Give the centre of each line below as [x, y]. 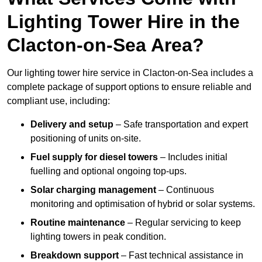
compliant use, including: [58, 101]
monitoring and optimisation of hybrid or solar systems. [143, 204]
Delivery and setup [72, 125]
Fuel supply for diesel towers [94, 157]
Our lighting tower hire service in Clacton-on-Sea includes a [130, 73]
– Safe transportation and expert [181, 125]
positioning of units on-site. [86, 139]
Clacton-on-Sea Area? [106, 45]
